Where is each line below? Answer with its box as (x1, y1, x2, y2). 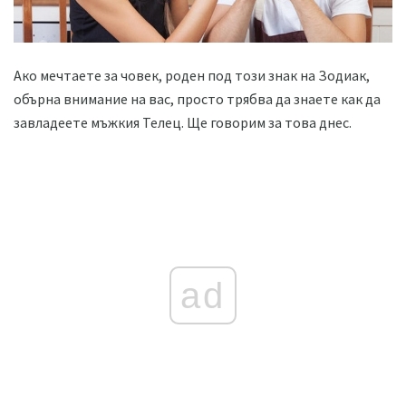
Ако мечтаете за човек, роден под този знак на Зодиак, (14, 65, 370, 84)
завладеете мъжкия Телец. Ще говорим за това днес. (14, 112, 352, 131)
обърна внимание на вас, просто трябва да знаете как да (14, 89, 381, 108)
